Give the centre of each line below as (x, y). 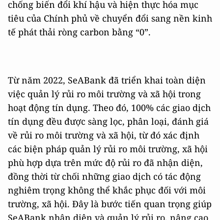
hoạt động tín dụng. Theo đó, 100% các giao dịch (109, 107)
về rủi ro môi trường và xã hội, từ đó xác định (104, 135)
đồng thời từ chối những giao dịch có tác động (104, 176)
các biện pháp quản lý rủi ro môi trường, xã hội (108, 149)
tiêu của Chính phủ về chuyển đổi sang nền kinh (110, 18)
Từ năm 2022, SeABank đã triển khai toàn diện (107, 80)
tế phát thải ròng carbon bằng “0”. (79, 32)
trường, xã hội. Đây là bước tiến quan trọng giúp (110, 204)
